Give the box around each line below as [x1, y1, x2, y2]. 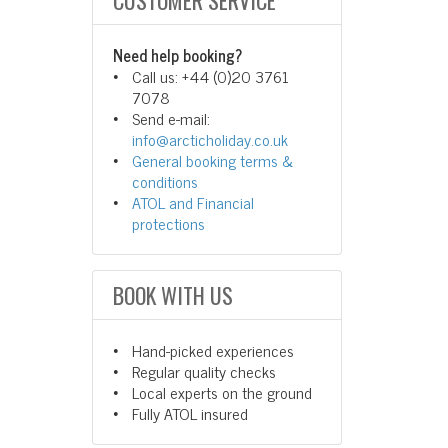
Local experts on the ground [132, 379, 313, 405]
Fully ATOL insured [132, 400, 249, 426]
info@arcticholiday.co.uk [132, 126, 289, 152]
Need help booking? [113, 42, 242, 68]
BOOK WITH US [113, 279, 233, 311]
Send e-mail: [132, 105, 211, 131]
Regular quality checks [132, 358, 277, 384]
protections [132, 210, 206, 236]
